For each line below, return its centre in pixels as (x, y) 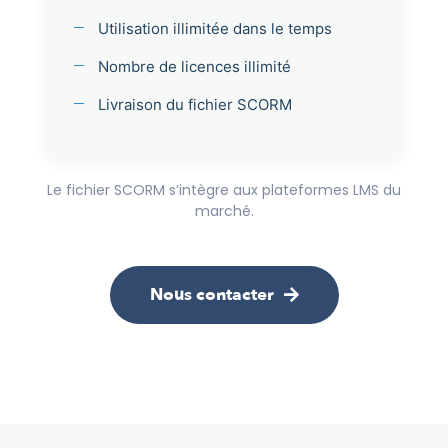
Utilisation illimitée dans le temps (215, 28)
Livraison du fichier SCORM (195, 104)
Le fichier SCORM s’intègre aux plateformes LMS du (224, 189)
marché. (224, 210)
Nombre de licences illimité (194, 66)
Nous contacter (211, 295)
